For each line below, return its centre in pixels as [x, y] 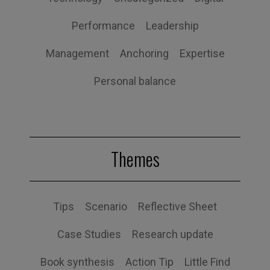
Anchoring [144, 54]
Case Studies [89, 234]
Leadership [172, 26]
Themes [135, 159]
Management [77, 54]
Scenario [106, 207]
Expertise [202, 54]
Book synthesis [77, 262]
